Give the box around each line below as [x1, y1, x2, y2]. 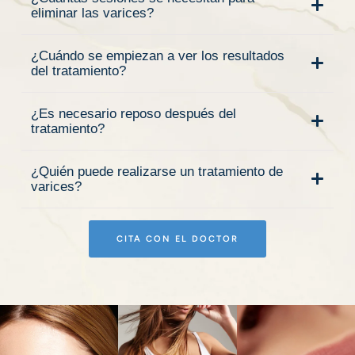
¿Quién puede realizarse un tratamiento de [31, 163, 283, 179]
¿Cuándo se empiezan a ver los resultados [31, 48, 284, 63]
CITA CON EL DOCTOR [116, 233, 239, 244]
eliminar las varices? [31, 5, 154, 21]
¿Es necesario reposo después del [31, 105, 236, 121]
